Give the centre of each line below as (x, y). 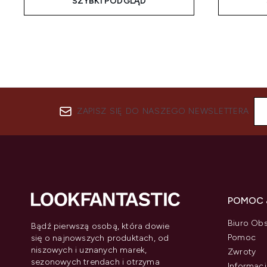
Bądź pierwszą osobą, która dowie (100, 226)
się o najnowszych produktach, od (100, 238)
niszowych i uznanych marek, (89, 250)
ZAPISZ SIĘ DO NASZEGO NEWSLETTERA (163, 111)
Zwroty (242, 252)
